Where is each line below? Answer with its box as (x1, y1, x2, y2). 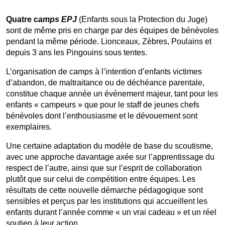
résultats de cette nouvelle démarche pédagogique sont (6, 185, 203, 194)
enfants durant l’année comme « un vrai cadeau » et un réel (6, 207, 216, 216)
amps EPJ (38, 15, 77, 24)
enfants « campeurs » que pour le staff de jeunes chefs (6, 100, 199, 109)
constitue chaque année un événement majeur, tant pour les (6, 89, 218, 98)
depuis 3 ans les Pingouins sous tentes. (6, 48, 147, 57)
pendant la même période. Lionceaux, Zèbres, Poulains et (6, 37, 211, 46)
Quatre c (6, 15, 38, 24)
